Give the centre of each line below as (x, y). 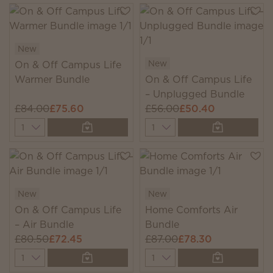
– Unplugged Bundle (195, 94)
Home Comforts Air (191, 210)
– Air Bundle (44, 224)
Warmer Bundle (52, 79)
